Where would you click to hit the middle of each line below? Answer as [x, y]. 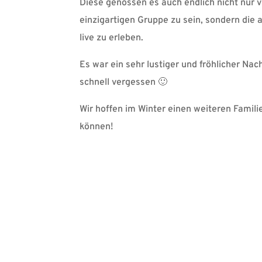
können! [96, 127]
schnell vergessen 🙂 [123, 83]
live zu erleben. [111, 38]
